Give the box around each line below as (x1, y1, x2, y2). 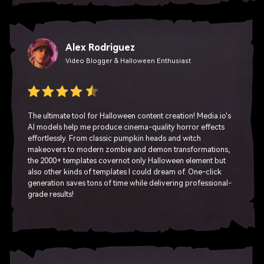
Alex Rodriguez (65, 35, 135, 47)
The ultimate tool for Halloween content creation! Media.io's (28, 104, 231, 114)
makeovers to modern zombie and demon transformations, (28, 138, 230, 147)
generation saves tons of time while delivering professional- (28, 171, 232, 181)
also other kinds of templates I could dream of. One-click (28, 160, 222, 170)
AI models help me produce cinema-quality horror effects (28, 115, 225, 125)
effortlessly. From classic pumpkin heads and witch (28, 127, 201, 136)
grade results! (28, 183, 74, 192)
